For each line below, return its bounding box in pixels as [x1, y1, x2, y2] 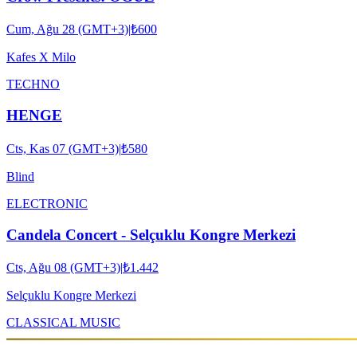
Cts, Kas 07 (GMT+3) [6, 141, 119, 155]
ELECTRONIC [6, 196, 88, 210]
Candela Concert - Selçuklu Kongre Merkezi [6, 226, 296, 243]
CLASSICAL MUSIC [6, 316, 120, 330]
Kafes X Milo [6, 50, 76, 65]
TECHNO [6, 77, 60, 92]
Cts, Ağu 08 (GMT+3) [6, 261, 120, 275]
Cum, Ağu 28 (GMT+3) [6, 22, 128, 37]
